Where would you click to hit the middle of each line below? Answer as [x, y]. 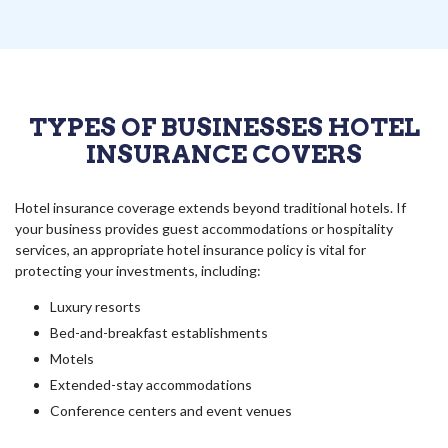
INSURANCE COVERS [224, 153]
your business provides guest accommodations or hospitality [204, 228]
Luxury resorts [95, 306]
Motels [72, 358]
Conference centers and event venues [171, 410]
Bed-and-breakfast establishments [159, 332]
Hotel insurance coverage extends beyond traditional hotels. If [210, 207]
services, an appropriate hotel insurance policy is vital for [190, 249]
